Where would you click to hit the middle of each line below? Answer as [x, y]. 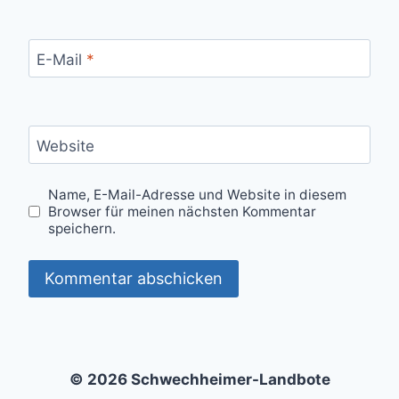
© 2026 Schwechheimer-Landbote [199, 380]
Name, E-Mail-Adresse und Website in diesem [198, 195]
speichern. [82, 229]
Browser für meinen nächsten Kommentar [183, 212]
